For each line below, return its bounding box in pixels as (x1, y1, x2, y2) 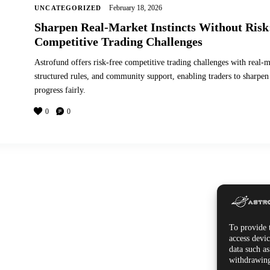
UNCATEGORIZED (34, 4, 102, 11)
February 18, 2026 (108, 3, 162, 12)
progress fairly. (34, 85, 86, 95)
